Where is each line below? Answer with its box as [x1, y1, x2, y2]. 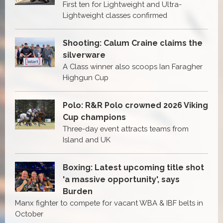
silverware [63, 50, 106, 60]
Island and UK [63, 135, 111, 144]
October [15, 209, 43, 218]
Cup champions [63, 112, 126, 122]
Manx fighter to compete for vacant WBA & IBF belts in [15, 198, 203, 207]
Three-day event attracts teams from [63, 124, 189, 133]
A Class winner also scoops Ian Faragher [63, 62, 203, 71]
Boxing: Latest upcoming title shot [63, 162, 204, 172]
